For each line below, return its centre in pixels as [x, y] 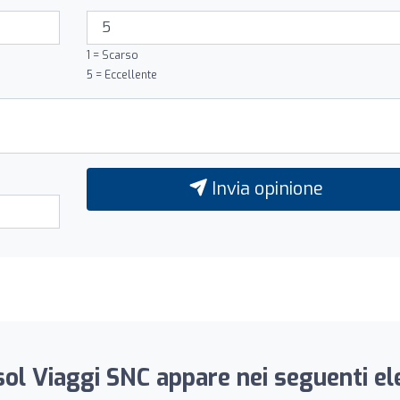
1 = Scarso [112, 55]
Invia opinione [266, 188]
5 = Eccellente [121, 75]
